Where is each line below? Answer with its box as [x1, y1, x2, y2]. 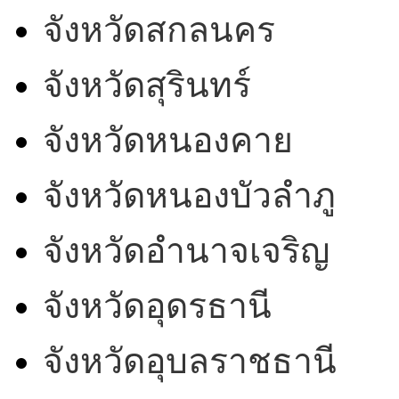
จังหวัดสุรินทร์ [43, 66, 251, 105]
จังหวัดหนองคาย [43, 121, 293, 160]
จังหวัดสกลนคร [43, 11, 275, 50]
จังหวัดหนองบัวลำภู [43, 176, 336, 216]
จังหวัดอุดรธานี [43, 287, 272, 326]
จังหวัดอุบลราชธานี [43, 342, 337, 381]
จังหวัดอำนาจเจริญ [43, 232, 330, 271]
